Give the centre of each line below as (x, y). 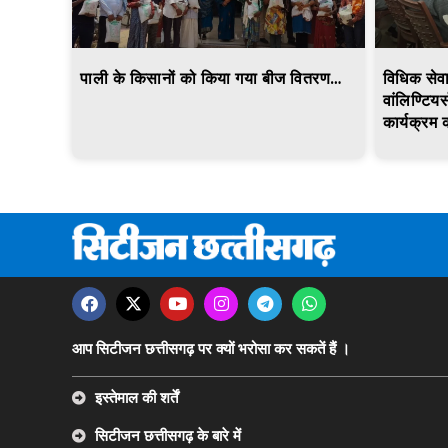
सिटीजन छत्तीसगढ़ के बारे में (167, 435)
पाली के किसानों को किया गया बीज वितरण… (211, 79)
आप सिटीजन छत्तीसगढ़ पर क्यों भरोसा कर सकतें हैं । (211, 348)
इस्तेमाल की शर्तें (136, 397)
